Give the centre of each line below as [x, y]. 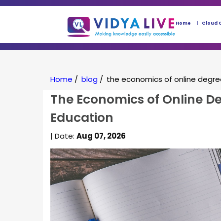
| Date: [63, 136]
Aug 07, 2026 [101, 136]
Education [82, 118]
